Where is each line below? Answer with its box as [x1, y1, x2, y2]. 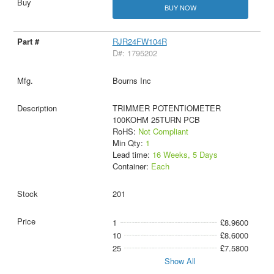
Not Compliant [138, 125, 188, 137]
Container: [112, 160, 151, 172]
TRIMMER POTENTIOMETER [112, 102, 221, 114]
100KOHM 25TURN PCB [112, 113, 200, 125]
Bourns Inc [112, 74, 151, 86]
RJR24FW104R [112, 35, 167, 47]
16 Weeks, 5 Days [152, 148, 218, 160]
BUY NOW [164, 2, 196, 12]
